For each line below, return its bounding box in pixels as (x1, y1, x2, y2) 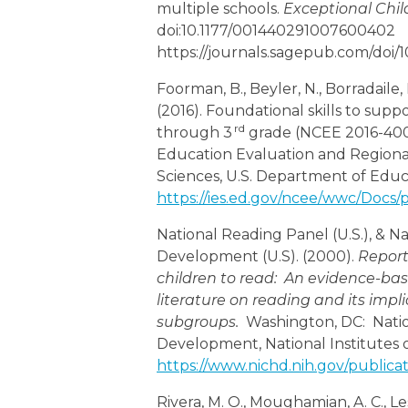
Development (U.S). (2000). (157, 248, 358, 266)
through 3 (157, 124, 232, 142)
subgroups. (157, 313, 239, 331)
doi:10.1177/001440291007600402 (157, 22, 395, 40)
